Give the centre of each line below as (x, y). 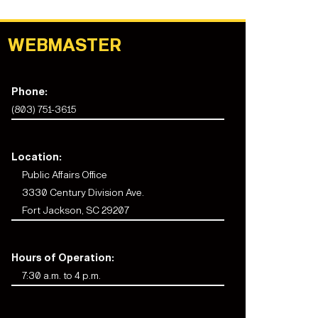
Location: (37, 157)
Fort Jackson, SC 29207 (76, 210)
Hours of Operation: (63, 258)
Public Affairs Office (65, 175)
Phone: (29, 92)
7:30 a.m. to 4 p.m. (61, 276)
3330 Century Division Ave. (83, 193)
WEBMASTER (65, 45)
